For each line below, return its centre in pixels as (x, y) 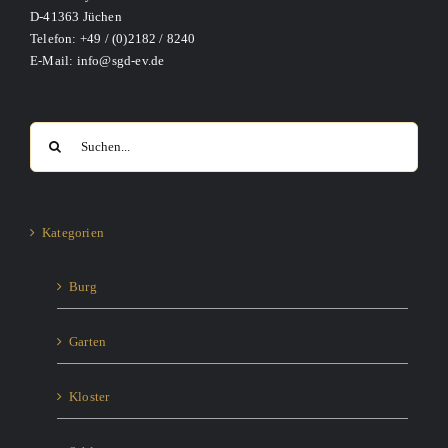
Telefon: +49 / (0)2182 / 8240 (113, 38)
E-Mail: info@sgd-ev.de (97, 60)
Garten (88, 341)
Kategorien (73, 232)
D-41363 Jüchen (76, 16)
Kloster (89, 396)
